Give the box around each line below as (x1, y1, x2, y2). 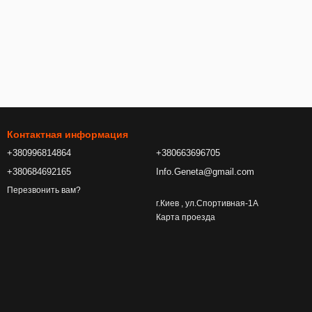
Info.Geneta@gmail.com (156, 166, 254, 177)
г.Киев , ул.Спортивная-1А (156, 198, 258, 208)
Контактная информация (7, 129, 128, 140)
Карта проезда (156, 212, 215, 222)
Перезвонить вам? (7, 185, 81, 196)
